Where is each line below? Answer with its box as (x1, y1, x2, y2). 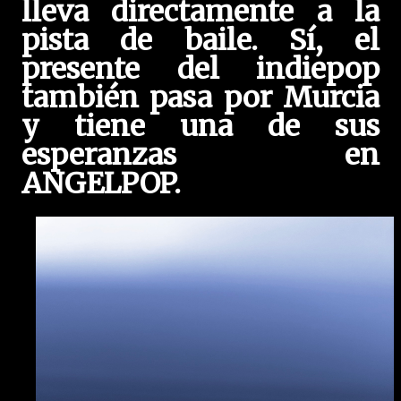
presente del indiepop (21, 51, 380, 87)
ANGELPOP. (21, 166, 181, 201)
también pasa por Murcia (21, 80, 380, 115)
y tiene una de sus (21, 108, 380, 144)
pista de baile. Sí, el (21, 22, 380, 58)
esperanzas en (21, 137, 380, 173)
